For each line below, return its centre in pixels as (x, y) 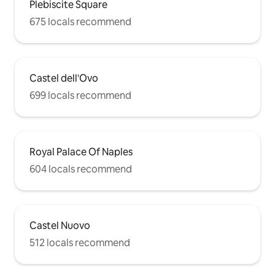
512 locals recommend (80, 243)
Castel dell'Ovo (64, 79)
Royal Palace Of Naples (81, 152)
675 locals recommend (80, 22)
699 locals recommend (80, 96)
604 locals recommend (81, 169)
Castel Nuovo (60, 226)
